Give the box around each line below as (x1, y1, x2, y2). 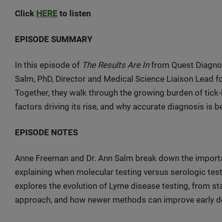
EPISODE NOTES (15, 127, 78, 137)
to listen (57, 8, 91, 18)
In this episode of (15, 60, 82, 70)
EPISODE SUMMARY (15, 34, 93, 44)
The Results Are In (82, 60, 149, 70)
